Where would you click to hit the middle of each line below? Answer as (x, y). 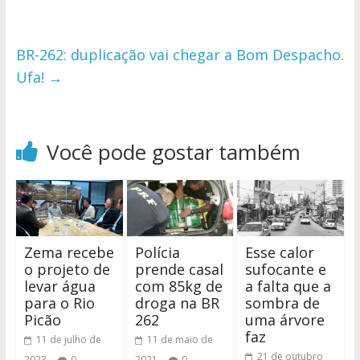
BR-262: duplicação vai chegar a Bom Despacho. (180, 54)
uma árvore (285, 319)
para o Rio (59, 303)
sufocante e (286, 269)
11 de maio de (180, 339)
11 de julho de (68, 339)
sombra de (283, 303)
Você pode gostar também (173, 151)
